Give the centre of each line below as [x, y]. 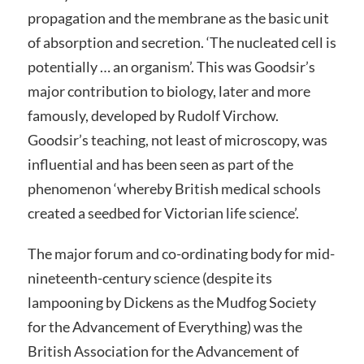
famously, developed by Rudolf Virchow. [153, 116]
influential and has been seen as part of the [160, 165]
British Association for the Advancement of [163, 351]
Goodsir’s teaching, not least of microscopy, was [177, 140]
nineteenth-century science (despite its [149, 278]
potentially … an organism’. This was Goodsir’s [171, 67]
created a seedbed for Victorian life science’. [163, 213]
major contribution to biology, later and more [169, 91]
